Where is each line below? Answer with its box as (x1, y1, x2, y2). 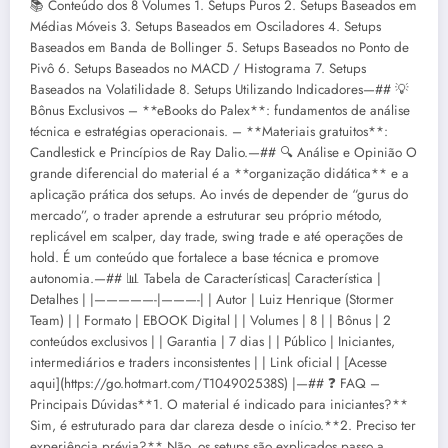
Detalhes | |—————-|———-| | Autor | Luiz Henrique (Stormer (30, 289, 394, 309)
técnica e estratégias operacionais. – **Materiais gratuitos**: (30, 121, 388, 141)
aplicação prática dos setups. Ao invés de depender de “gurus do (30, 184, 408, 204)
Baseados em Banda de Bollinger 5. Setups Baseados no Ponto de (30, 37, 409, 57)
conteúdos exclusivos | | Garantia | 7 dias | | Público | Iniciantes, (30, 331, 395, 351)
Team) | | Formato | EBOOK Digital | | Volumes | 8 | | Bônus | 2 (30, 310, 391, 330)
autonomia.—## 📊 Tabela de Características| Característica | (30, 268, 381, 288)
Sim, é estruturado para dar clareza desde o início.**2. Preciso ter (30, 415, 416, 435)
